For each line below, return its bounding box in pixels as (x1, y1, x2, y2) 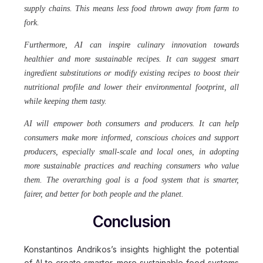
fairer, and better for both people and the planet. (23, 190, 184, 198)
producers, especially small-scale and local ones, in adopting (23, 147, 240, 156)
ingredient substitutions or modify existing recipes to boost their (23, 69, 240, 77)
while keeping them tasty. (23, 97, 107, 106)
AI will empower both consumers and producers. (23, 119, 195, 128)
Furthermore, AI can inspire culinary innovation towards (23, 41, 240, 49)
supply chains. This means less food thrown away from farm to (23, 4, 240, 13)
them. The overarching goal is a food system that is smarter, (23, 176, 240, 184)
